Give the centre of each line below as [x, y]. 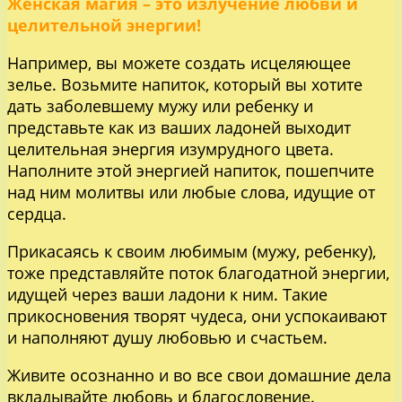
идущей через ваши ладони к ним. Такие [167, 294]
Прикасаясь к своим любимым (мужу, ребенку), [192, 251]
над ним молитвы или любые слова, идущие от [191, 192]
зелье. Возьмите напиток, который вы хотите [185, 84]
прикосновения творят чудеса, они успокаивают [197, 315]
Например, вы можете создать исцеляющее [179, 62]
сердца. [37, 213]
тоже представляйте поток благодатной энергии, [198, 272]
